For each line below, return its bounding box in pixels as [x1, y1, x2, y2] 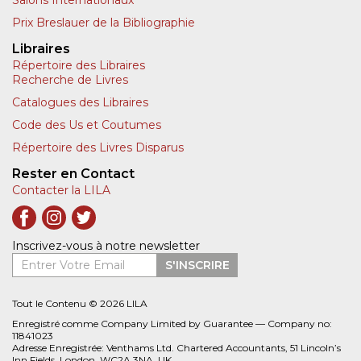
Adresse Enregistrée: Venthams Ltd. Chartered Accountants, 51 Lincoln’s [12, 342, 341, 355]
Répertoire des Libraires [12, 58, 145, 73]
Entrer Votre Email [11, 252, 115, 268]
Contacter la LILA [12, 183, 110, 198]
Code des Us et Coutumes [12, 118, 161, 133]
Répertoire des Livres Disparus [12, 140, 184, 156]
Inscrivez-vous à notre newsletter [12, 239, 200, 254]
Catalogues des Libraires [12, 95, 148, 110]
